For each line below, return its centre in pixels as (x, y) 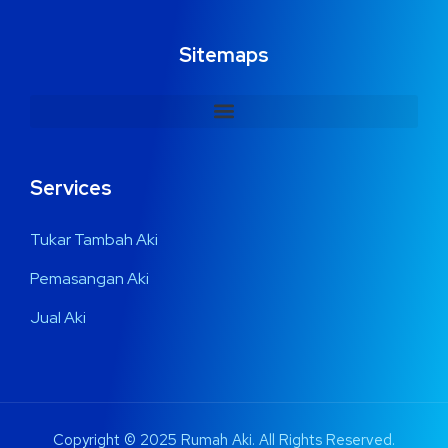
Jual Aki (58, 317)
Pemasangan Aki (89, 278)
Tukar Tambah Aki (94, 239)
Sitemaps (224, 54)
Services (71, 187)
